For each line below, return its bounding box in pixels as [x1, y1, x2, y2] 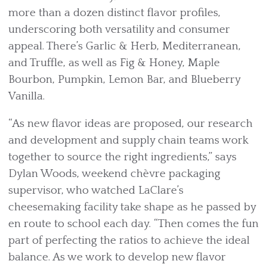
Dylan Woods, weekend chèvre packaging [8, 167, 221, 181]
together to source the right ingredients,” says [8, 151, 237, 164]
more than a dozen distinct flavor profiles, [8, 7, 221, 20]
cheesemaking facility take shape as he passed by [8, 201, 256, 214]
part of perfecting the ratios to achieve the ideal [8, 234, 250, 247]
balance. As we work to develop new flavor [8, 251, 226, 264]
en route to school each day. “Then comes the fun [8, 218, 259, 231]
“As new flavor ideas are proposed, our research [8, 117, 253, 131]
